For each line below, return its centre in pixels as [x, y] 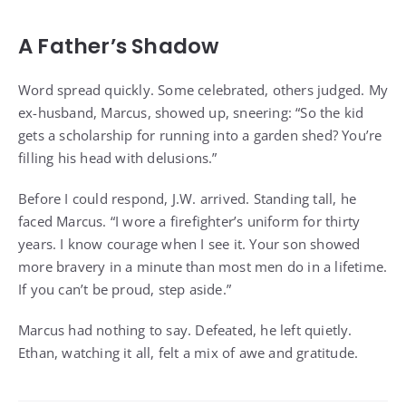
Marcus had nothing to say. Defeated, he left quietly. [185, 330]
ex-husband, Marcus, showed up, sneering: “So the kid [191, 112]
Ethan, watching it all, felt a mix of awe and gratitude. [188, 353]
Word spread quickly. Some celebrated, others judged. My [203, 90]
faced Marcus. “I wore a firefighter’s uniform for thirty [189, 221]
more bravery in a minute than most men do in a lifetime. [203, 266]
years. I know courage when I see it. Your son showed [189, 244]
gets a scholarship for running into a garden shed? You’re [200, 135]
